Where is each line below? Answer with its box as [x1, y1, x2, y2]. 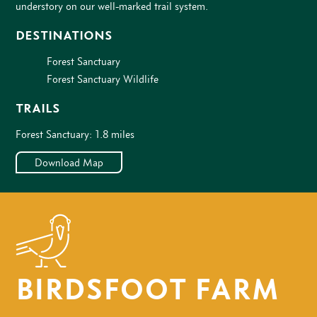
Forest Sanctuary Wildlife [47, 72, 159, 86]
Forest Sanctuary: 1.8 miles [16, 127, 135, 142]
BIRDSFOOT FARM [16, 271, 279, 308]
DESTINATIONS [16, 28, 113, 44]
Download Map [35, 156, 104, 170]
